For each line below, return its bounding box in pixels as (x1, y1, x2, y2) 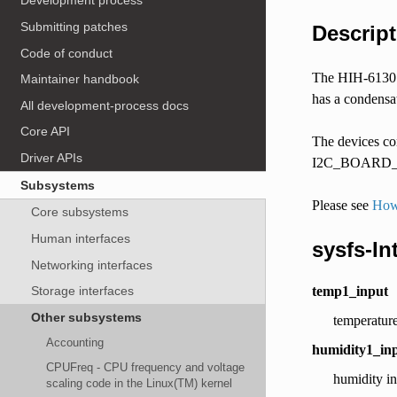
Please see (311, 197, 372, 213)
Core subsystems (30, 205, 128, 220)
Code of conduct (20, 45, 113, 60)
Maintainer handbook (20, 72, 140, 87)
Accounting (46, 335, 105, 349)
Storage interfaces (30, 284, 134, 299)
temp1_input (311, 283, 388, 299)
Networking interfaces (30, 257, 152, 272)
